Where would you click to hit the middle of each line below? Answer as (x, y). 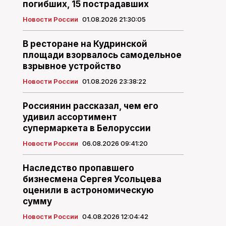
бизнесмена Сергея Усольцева (92, 179)
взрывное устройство (72, 66)
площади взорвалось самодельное (102, 55)
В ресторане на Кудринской (85, 44)
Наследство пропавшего (78, 168)
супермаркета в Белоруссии (87, 128)
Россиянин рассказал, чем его (90, 106)
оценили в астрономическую (88, 190)
